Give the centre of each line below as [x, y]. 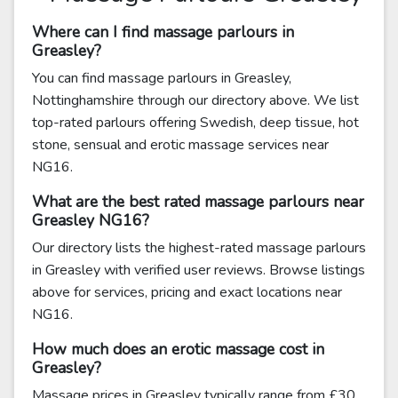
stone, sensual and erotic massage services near [180, 145]
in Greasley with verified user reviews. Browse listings [199, 270]
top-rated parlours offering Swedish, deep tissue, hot [195, 123]
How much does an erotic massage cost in [178, 349]
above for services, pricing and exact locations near [187, 292]
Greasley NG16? [91, 220]
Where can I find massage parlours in [163, 32]
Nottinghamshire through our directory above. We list [195, 100]
